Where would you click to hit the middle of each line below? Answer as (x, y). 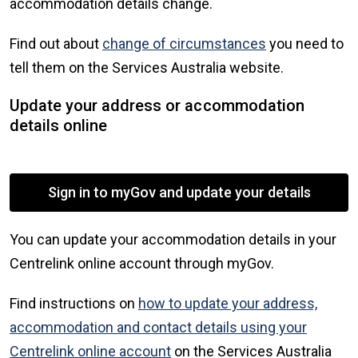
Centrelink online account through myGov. (142, 263)
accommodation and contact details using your (158, 327)
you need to (305, 44)
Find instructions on (74, 303)
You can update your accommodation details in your (173, 239)
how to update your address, (228, 303)
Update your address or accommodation (157, 106)
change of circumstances (184, 44)
